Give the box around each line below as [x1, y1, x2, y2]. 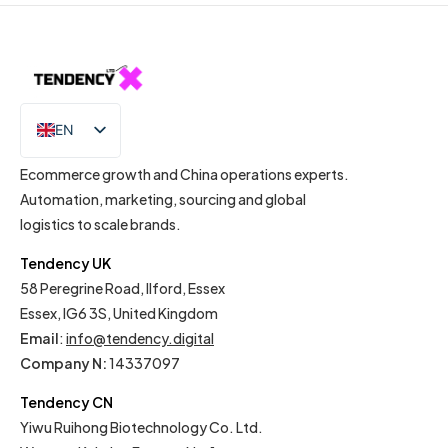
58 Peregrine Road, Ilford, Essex [20, 278, 225, 297]
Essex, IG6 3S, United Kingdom [20, 303, 218, 322]
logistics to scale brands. [20, 214, 181, 233]
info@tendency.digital [66, 328, 214, 347]
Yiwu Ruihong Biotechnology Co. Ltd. [20, 417, 263, 436]
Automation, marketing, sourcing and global [20, 189, 306, 208]
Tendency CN [20, 392, 113, 411]
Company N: [20, 353, 107, 372]
